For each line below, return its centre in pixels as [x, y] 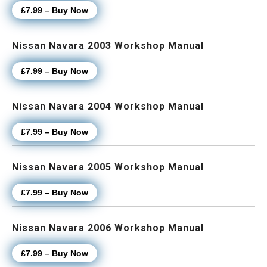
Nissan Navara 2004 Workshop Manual [108, 107]
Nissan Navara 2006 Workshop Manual [108, 228]
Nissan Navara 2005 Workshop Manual [108, 167]
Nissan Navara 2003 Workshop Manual [108, 46]
